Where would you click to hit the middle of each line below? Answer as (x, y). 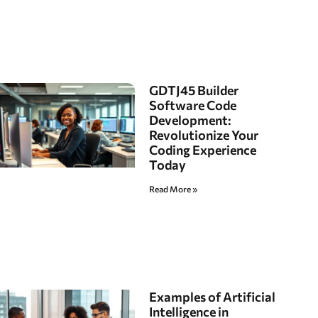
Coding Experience (203, 150)
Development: (191, 120)
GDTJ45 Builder (194, 91)
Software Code (193, 105)
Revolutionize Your (204, 135)
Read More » (174, 189)
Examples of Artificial (213, 296)
